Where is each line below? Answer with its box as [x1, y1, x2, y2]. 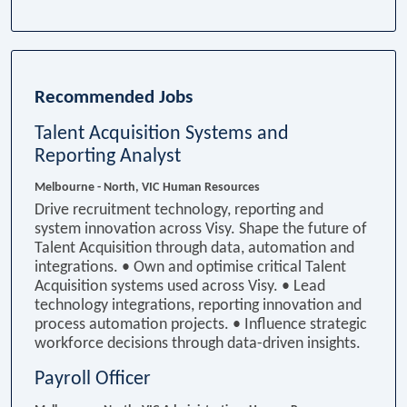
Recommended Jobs [35, 87, 197, 107]
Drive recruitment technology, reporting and [35, 201, 323, 219]
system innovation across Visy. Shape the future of [35, 220, 367, 238]
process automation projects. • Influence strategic [35, 315, 367, 333]
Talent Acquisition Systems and [35, 123, 289, 144]
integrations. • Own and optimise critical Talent [35, 258, 346, 276]
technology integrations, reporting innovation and [35, 296, 362, 314]
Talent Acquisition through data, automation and [35, 239, 354, 257]
